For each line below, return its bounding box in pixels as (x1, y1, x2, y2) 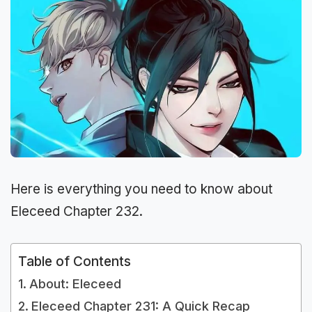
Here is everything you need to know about (10, 181, 272, 198)
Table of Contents (18, 253, 131, 270)
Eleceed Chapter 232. (10, 203, 143, 220)
